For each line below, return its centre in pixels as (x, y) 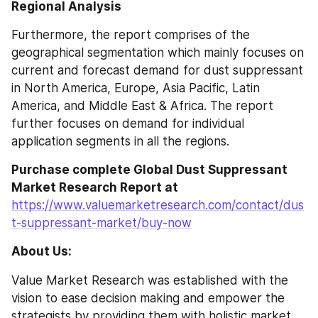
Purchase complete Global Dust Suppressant (149, 170)
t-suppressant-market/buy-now (102, 223)
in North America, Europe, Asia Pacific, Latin (136, 88)
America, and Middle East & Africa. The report (142, 106)
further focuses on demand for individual (128, 124)
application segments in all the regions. (120, 141)
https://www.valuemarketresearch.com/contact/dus (158, 205)
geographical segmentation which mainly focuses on (158, 53)
